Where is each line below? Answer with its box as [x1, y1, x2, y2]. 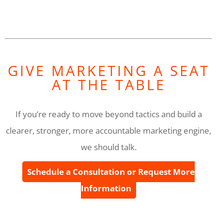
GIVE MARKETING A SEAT [7, 61, 210, 80]
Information [81, 182, 131, 194]
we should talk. [80, 141, 137, 153]
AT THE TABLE [51, 75, 166, 94]
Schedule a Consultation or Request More [27, 166, 195, 177]
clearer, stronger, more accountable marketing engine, [6, 124, 211, 136]
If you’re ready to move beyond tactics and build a [15, 108, 202, 120]
